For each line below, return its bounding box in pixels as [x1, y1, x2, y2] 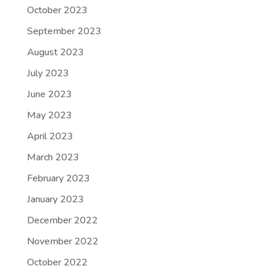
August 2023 [26, 46, 84, 59]
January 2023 [26, 193, 84, 206]
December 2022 [26, 214, 98, 227]
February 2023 [26, 172, 90, 185]
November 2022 [26, 235, 98, 248]
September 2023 [26, 25, 101, 38]
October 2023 [26, 4, 88, 17]
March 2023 [26, 151, 79, 164]
